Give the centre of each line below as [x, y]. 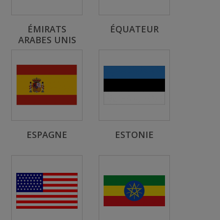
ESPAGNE [47, 135]
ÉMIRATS [47, 29]
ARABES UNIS [47, 40]
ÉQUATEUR [134, 29]
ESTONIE [134, 135]
